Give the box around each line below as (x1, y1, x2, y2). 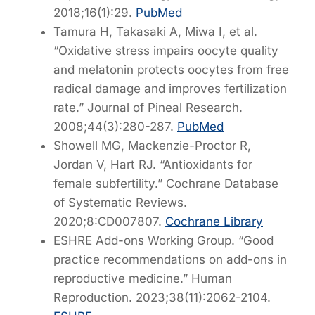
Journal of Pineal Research (87, 100, 239, 115)
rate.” (53, 100, 87, 115)
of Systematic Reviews (53, 195, 184, 210)
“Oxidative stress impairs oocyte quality (53, 43, 278, 58)
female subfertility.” (53, 176, 166, 191)
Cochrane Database (166, 176, 278, 191)
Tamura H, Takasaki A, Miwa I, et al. (53, 24, 257, 39)
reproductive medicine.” (53, 271, 191, 285)
